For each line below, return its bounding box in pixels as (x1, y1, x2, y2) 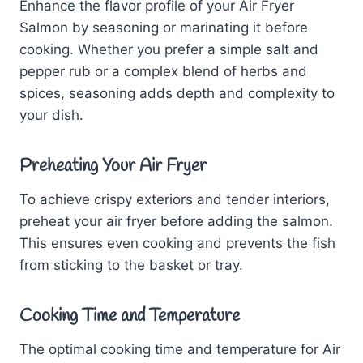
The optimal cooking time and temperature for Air (19, 340, 340, 357)
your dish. (19, 106, 83, 123)
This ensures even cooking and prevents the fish (19, 234, 335, 251)
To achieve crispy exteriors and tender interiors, (19, 190, 330, 207)
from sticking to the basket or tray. (19, 256, 243, 273)
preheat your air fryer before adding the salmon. (19, 212, 333, 229)
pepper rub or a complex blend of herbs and (19, 62, 307, 79)
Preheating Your (19, 153, 139, 178)
